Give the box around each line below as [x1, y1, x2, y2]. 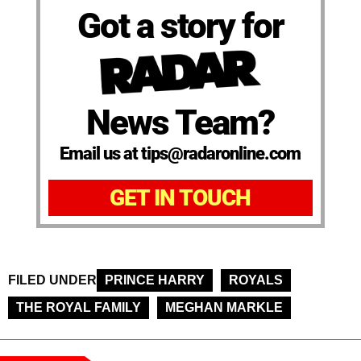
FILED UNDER [8, 273, 97, 288]
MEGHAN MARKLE [165, 301, 283, 315]
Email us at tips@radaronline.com [60, 143, 301, 164]
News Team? [86, 102, 275, 144]
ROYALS [229, 273, 283, 288]
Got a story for [77, 4, 284, 47]
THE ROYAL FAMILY [16, 301, 141, 315]
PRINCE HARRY [105, 273, 205, 288]
